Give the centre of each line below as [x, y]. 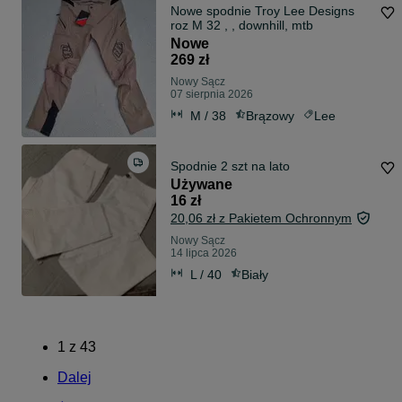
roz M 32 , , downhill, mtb [302, 26]
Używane [201, 185]
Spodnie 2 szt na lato [230, 166]
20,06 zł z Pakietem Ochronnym [261, 218]
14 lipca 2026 [204, 253]
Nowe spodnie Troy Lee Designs [262, 11]
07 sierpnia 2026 [212, 95]
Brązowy [270, 115]
